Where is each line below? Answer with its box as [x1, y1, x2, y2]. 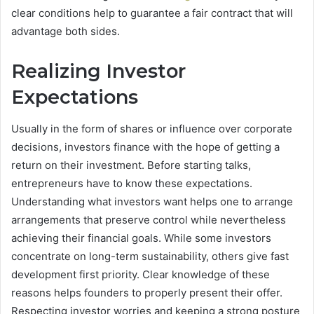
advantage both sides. [11, 25, 120, 39]
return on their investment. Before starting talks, [11, 158, 251, 172]
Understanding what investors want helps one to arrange [11, 194, 293, 208]
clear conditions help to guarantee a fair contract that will [11, 6, 293, 20]
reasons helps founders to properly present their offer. [11, 285, 282, 299]
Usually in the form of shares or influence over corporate [11, 121, 292, 135]
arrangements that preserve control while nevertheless [11, 212, 286, 226]
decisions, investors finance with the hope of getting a [11, 139, 280, 153]
